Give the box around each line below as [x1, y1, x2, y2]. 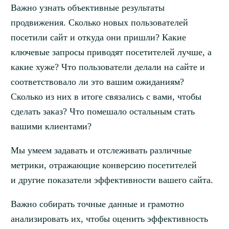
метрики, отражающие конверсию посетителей [10, 160, 197, 171]
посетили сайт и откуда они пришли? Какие [10, 32, 186, 43]
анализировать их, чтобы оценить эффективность [10, 214, 208, 224]
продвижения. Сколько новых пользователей [10, 17, 188, 28]
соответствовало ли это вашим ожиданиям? [10, 77, 184, 87]
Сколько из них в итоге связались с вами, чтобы [10, 91, 201, 102]
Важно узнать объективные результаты [10, 3, 165, 13]
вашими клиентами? [10, 121, 91, 132]
